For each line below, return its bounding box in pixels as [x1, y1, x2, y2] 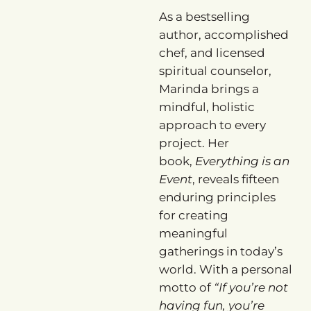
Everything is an [194, 153, 289, 168]
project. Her [158, 135, 229, 150]
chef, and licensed [158, 45, 265, 60]
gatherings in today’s [158, 244, 283, 258]
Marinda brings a [158, 81, 259, 96]
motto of [158, 280, 214, 294]
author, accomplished [158, 27, 289, 42]
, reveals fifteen [192, 171, 279, 186]
